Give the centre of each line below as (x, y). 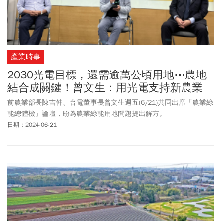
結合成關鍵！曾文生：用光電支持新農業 (105, 88)
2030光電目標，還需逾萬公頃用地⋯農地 (107, 75)
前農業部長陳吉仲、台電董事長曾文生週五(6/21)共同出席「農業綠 (110, 103)
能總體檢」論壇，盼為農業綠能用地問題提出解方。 (87, 114)
